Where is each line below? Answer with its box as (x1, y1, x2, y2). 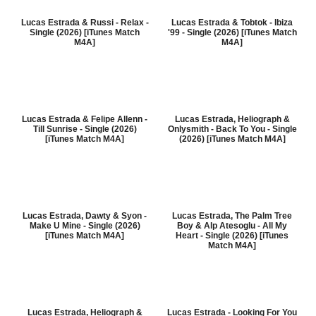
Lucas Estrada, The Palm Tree (172, 211, 292, 221)
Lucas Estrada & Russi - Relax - (20, 18, 149, 28)
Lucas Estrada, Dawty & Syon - (23, 211, 147, 221)
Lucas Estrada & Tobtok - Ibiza (171, 18, 293, 28)
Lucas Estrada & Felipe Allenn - (22, 114, 147, 124)
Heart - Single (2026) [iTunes (176, 231, 288, 241)
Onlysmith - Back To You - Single (167, 124, 297, 134)
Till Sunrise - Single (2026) (32, 124, 137, 134)
